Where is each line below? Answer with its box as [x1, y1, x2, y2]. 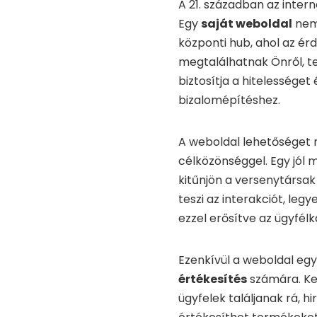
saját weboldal [201, 16, 292, 33]
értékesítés [178, 271, 247, 288]
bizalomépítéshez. [178, 92, 280, 109]
